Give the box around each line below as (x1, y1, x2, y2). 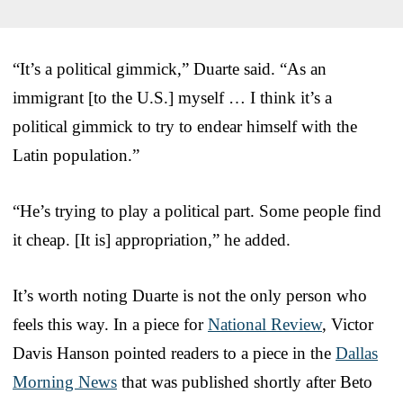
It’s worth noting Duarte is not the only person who (13, 285, 367, 305)
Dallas (336, 343, 378, 363)
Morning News (13, 372, 117, 391)
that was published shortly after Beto (117, 372, 372, 391)
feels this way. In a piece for (13, 314, 208, 334)
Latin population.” (13, 145, 139, 165)
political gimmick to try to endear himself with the (13, 116, 357, 136)
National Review (208, 314, 322, 334)
